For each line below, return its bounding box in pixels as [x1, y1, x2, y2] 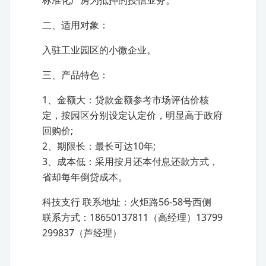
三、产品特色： [42, 68, 109, 81]
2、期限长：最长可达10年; [42, 140, 156, 153]
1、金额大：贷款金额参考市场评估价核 [42, 93, 209, 106]
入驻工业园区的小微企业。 [42, 43, 156, 56]
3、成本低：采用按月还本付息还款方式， [42, 155, 218, 168]
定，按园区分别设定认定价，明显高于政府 [42, 109, 223, 122]
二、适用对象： [42, 18, 109, 31]
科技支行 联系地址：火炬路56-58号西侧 [42, 195, 211, 208]
